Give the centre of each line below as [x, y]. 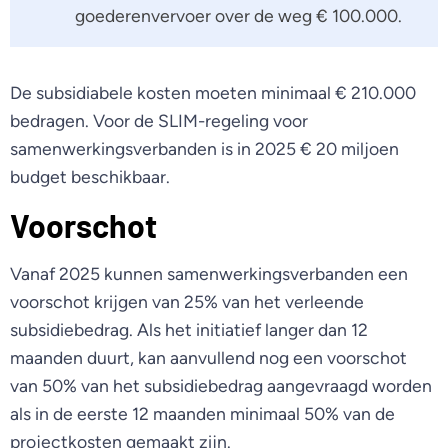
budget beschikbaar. [90, 177]
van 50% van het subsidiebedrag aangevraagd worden [221, 385]
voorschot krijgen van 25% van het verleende [187, 301]
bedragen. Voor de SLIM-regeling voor [159, 121]
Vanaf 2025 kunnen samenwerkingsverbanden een [209, 273]
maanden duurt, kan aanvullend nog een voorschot [208, 357]
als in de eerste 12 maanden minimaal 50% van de [202, 413]
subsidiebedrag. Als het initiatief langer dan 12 [189, 329]
